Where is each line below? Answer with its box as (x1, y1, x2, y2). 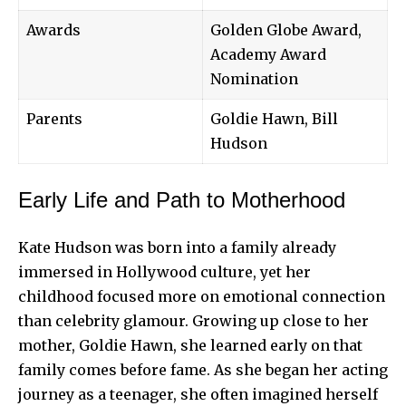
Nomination (210, 69, 298, 88)
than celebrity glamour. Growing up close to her (18, 311, 369, 330)
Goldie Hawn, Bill (210, 109, 338, 128)
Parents (26, 109, 82, 128)
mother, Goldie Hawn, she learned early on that (18, 335, 362, 354)
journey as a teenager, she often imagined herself (18, 384, 378, 403)
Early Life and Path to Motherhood (18, 187, 345, 212)
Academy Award (210, 44, 326, 63)
